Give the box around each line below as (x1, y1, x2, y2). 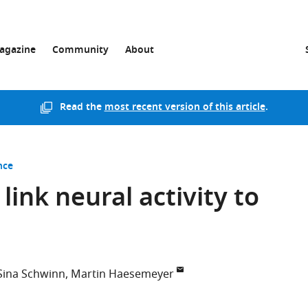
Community (52, 43, 109, 58)
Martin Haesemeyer (71, 266, 174, 283)
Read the (59, 100, 104, 115)
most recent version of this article (104, 100, 265, 115)
